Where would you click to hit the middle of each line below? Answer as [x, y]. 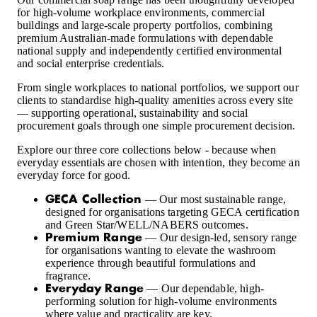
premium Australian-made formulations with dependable [145, 38]
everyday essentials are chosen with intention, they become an [158, 162]
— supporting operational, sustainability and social [133, 113]
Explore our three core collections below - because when [146, 149]
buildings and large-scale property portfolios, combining [145, 25]
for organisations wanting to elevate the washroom [160, 250]
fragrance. [68, 275]
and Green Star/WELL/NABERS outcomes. [147, 224]
